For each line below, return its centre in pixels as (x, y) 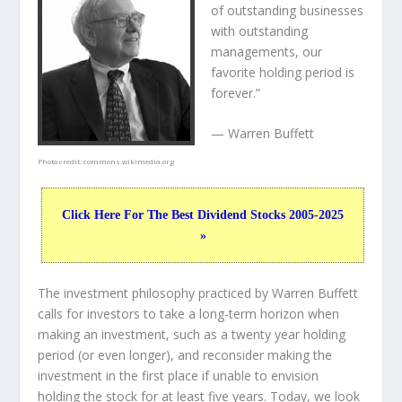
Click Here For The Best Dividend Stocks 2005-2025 (203, 215)
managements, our (267, 52)
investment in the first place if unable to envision (179, 376)
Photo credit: (61, 161)
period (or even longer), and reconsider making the (185, 355)
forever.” (236, 93)
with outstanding (260, 31)
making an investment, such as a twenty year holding (192, 335)
